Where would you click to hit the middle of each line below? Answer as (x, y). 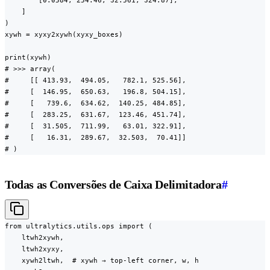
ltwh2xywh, (34, 238)
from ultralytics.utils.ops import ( (79, 226)
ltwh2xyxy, (34, 249)
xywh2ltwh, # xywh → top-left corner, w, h (102, 261)
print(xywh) (28, 58)
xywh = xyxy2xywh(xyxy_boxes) (64, 35)
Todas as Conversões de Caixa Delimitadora (113, 185)
